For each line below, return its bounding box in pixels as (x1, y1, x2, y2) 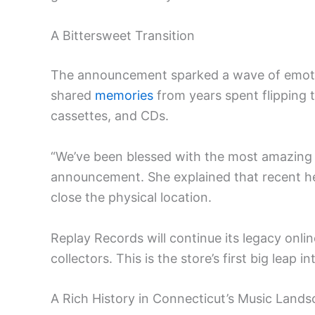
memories (95, 87, 153, 103)
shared (51, 87, 95, 103)
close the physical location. (51, 189, 212, 205)
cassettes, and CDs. (51, 108, 169, 123)
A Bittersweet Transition (51, 27, 195, 43)
